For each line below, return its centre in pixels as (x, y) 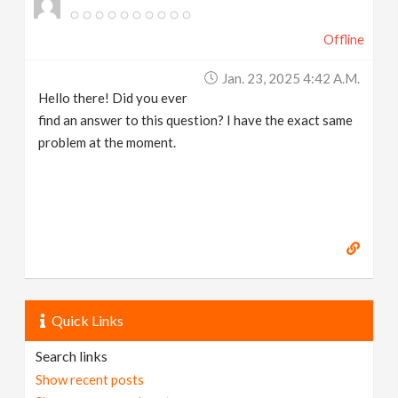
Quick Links (88, 320)
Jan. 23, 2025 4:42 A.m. (291, 78)
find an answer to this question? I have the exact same (196, 119)
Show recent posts (90, 379)
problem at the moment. (107, 142)
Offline (343, 39)
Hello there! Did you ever (113, 97)
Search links (72, 355)
